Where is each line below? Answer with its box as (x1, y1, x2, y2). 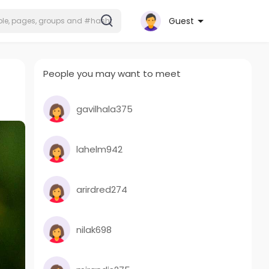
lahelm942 (76, 142, 123, 156)
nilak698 (76, 223, 112, 236)
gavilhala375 (76, 102, 133, 115)
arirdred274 (76, 183, 128, 196)
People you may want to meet (43, 67, 181, 80)
